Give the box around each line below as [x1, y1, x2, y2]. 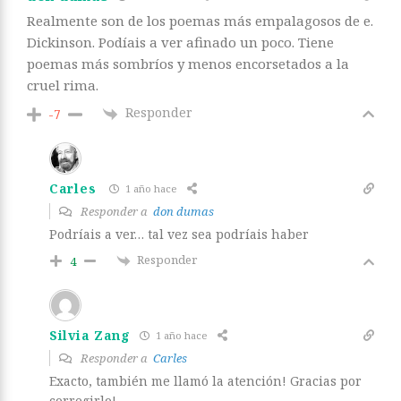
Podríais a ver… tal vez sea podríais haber [49, 225, 309, 243]
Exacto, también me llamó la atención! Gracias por [49, 371, 362, 389]
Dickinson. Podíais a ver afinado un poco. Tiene [27, 33, 334, 52]
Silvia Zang [49, 327, 131, 345]
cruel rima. [27, 76, 98, 95]
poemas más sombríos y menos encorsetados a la [27, 55, 349, 73]
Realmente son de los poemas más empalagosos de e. [27, 12, 373, 30]
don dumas [153, 202, 214, 219]
